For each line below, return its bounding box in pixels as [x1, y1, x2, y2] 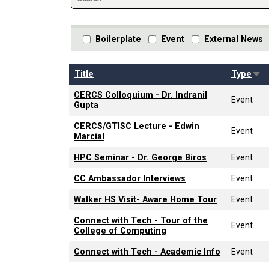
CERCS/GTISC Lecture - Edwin [74, 121, 199, 131]
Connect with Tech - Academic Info [74, 246, 220, 257]
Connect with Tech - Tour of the [74, 215, 208, 226]
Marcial [74, 131, 104, 142]
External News [204, 34, 263, 44]
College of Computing [74, 225, 166, 236]
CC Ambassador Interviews [74, 173, 186, 184]
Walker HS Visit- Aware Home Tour [74, 194, 217, 205]
